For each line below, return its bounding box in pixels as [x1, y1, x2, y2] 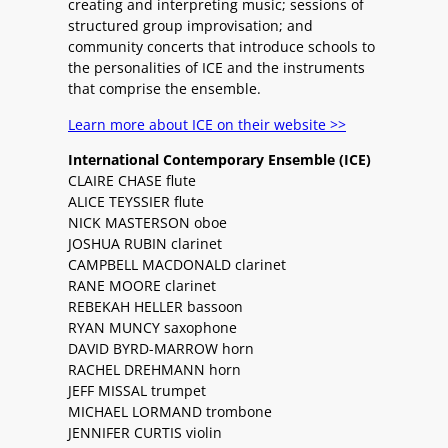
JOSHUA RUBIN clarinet [68, 233, 222, 253]
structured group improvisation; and [68, 16, 313, 36]
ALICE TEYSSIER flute [68, 191, 204, 211]
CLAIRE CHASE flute [68, 170, 196, 190]
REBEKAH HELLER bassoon [68, 296, 243, 316]
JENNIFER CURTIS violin [68, 422, 222, 442]
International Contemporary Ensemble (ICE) [68, 149, 371, 169]
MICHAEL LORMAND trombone [68, 401, 272, 421]
